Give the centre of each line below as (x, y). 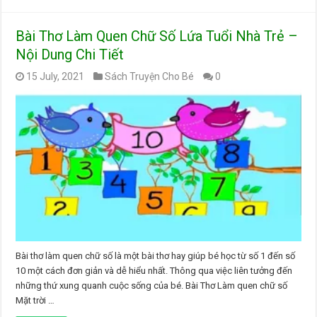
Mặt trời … (35, 301)
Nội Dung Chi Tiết (70, 55)
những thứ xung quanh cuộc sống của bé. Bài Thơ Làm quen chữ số (152, 286)
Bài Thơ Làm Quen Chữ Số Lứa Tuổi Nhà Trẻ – (157, 36)
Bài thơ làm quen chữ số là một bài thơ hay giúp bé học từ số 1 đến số (156, 256)
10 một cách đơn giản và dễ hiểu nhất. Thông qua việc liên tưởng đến (154, 271)
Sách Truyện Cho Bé (150, 77)
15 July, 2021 (56, 77)
